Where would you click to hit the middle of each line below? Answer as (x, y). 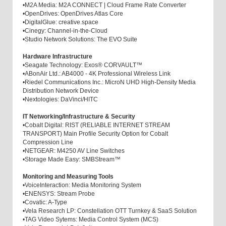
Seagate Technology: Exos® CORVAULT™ (84, 65)
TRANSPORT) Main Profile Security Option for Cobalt (95, 134)
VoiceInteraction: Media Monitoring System (84, 185)
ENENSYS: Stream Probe (61, 194)
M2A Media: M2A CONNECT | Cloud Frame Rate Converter (106, 5)
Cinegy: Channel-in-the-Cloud (68, 31)
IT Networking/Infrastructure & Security (80, 117)
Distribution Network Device (62, 91)
